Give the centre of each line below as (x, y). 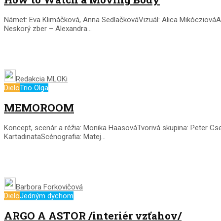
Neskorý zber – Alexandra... (48, 28)
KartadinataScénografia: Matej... (55, 136)
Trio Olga (34, 88)
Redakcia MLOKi (42, 79)
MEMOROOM (39, 108)
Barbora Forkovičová (49, 187)
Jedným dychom (47, 196)
